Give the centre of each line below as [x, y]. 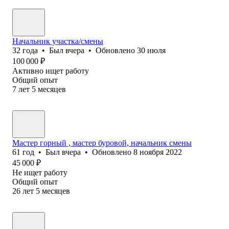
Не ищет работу [40, 172]
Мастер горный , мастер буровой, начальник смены [102, 143]
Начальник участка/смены [58, 41]
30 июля [151, 50]
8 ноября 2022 [158, 152]
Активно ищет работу [51, 71]
